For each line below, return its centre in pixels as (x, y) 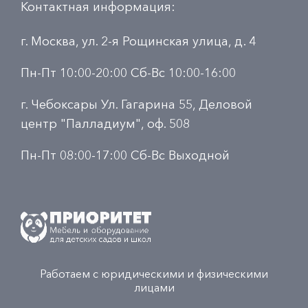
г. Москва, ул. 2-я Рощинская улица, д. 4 (138, 41)
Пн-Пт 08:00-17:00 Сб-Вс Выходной (125, 155)
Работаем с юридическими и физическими (154, 274)
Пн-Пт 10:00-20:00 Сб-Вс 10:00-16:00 (128, 73)
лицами (154, 287)
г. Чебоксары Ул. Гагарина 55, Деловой (136, 104)
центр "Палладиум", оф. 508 (105, 124)
